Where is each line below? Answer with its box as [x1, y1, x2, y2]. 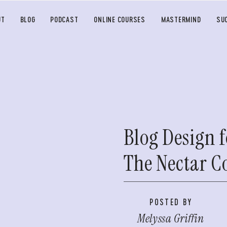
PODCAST [50, 15, 79, 24]
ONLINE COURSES [94, 15, 145, 24]
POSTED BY [149, 197, 193, 207]
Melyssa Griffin [137, 211, 204, 226]
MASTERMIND [161, 15, 201, 24]
